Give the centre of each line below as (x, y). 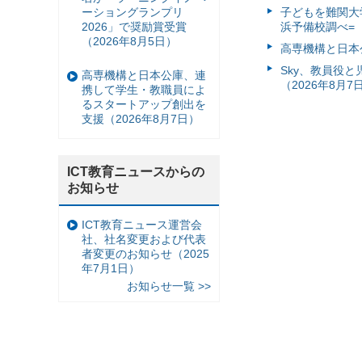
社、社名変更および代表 (144, 239)
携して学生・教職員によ (144, 90)
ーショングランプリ (133, 12)
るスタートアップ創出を (144, 105)
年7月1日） (111, 268)
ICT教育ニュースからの (136, 171)
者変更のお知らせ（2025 (145, 253)
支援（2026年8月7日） (141, 119)
